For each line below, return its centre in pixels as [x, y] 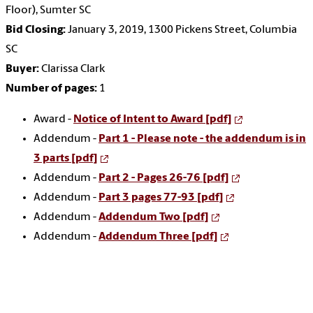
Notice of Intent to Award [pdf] [153, 120]
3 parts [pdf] [66, 159]
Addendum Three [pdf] [158, 237]
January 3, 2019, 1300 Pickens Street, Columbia [181, 30]
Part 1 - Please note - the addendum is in [202, 139]
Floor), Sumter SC [48, 11]
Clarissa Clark [72, 70]
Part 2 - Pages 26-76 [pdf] [164, 179]
